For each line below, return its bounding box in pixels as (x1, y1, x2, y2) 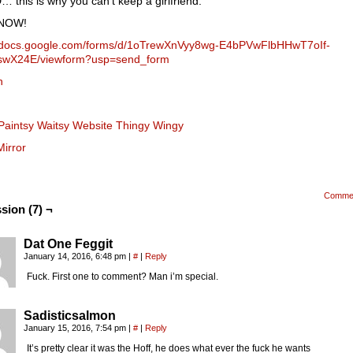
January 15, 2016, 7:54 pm (24, 323, 128, 333)
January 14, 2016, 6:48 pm (24, 251, 128, 261)
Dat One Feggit (24, 237, 113, 251)
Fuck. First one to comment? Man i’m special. (27, 271, 218, 282)
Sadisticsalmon (24, 309, 116, 322)
